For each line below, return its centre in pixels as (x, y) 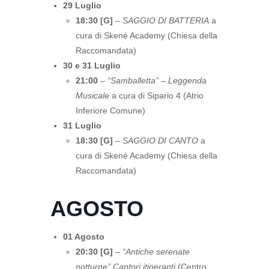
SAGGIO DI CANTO (160, 141)
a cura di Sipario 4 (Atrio (156, 95)
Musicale (92, 95)
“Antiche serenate (156, 252)
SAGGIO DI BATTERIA (166, 20)
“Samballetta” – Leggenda (157, 80)
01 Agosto (84, 237)
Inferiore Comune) (110, 110)
